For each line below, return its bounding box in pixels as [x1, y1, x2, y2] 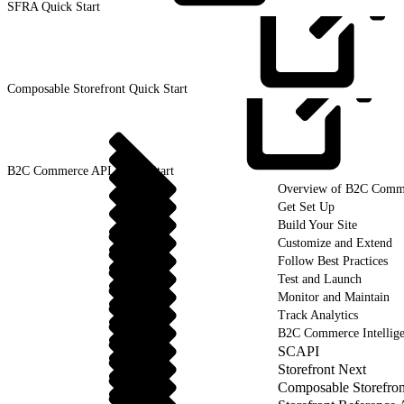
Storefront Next [278, 361, 366, 377]
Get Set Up [278, 199, 335, 214]
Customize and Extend [278, 235, 392, 250]
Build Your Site [278, 217, 357, 232]
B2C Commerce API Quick [7, 163, 150, 178]
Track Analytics [278, 308, 358, 322]
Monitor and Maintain [278, 289, 390, 304]
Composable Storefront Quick [7, 81, 163, 96]
